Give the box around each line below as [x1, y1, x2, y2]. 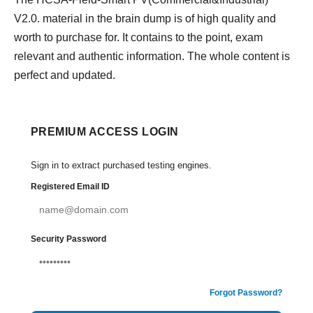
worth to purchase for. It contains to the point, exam [14, 31, 263, 43]
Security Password [31, 234, 106, 244]
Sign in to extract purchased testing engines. [31, 160, 212, 170]
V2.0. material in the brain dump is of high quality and [14, 13, 276, 24]
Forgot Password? [210, 288, 282, 298]
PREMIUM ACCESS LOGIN [31, 126, 179, 138]
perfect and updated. [14, 69, 115, 81]
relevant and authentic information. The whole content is [14, 50, 290, 62]
